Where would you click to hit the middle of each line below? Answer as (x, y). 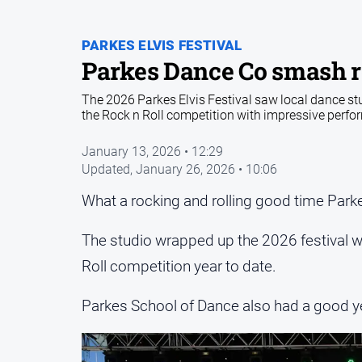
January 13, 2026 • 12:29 (152, 152)
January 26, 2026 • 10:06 (206, 170)
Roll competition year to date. (179, 267)
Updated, (109, 170)
